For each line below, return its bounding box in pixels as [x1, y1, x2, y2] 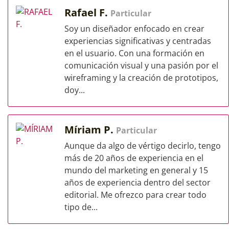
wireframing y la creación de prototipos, [64, 72, 218, 83]
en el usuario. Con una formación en [64, 48, 204, 59]
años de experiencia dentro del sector [64, 177, 211, 188]
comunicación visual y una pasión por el [64, 60, 218, 71]
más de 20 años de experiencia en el [64, 152, 203, 164]
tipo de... [64, 201, 98, 213]
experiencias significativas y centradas [64, 35, 211, 47]
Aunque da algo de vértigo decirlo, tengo [64, 140, 221, 151]
